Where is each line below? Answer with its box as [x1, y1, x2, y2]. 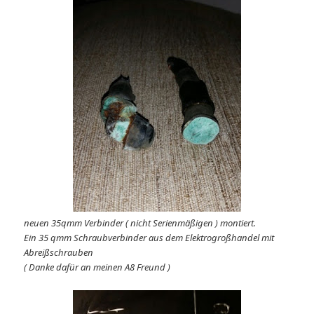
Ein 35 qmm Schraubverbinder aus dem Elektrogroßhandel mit [24, 231, 275, 245]
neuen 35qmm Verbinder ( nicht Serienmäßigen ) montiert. [24, 217, 257, 230]
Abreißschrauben [24, 246, 94, 259]
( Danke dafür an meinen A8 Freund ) [24, 261, 171, 274]
